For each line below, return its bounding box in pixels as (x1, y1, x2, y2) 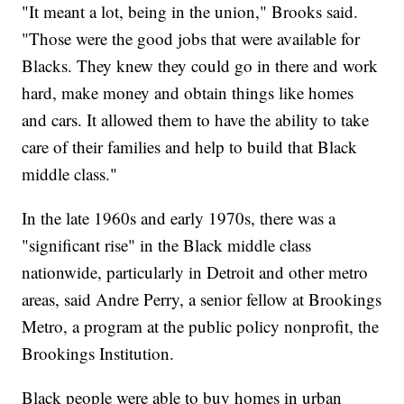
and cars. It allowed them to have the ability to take (22, 108, 370, 132)
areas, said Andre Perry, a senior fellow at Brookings (22, 288, 382, 311)
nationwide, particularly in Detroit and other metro (22, 261, 369, 284)
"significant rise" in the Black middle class (22, 234, 312, 257)
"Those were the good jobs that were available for (22, 27, 361, 50)
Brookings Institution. (22, 342, 175, 365)
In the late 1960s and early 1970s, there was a (22, 207, 336, 230)
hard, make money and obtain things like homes (22, 81, 354, 105)
